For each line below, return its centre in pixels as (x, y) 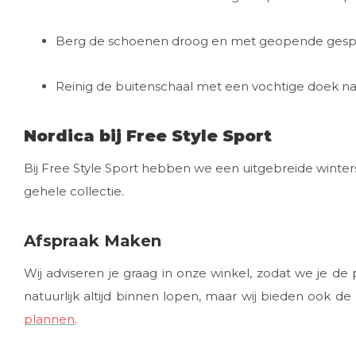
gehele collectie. (74, 191)
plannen (49, 319)
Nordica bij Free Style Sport (148, 136)
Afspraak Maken (93, 241)
